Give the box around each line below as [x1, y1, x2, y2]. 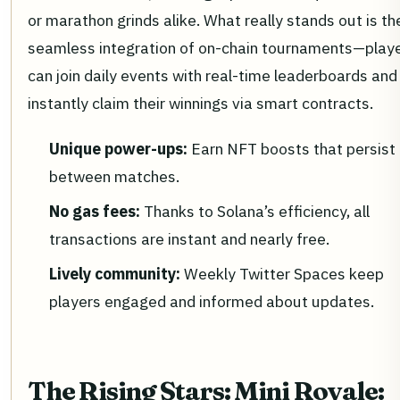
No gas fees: [49, 200, 140, 221]
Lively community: [49, 262, 180, 284]
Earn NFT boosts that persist [187, 137, 396, 159]
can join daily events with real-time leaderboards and [28, 64, 397, 86]
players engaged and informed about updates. [49, 290, 374, 312]
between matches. [49, 165, 179, 187]
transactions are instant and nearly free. [49, 228, 329, 249]
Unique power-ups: [49, 137, 187, 159]
